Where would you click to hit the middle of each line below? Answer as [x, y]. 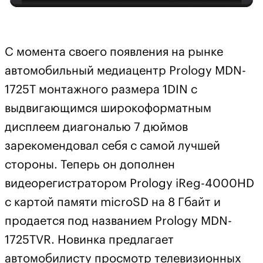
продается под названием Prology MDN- [118, 222]
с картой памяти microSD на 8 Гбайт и [113, 203]
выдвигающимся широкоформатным [108, 109]
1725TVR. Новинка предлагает [89, 240]
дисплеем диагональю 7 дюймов [96, 128]
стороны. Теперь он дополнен [90, 165]
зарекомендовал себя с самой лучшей [112, 146]
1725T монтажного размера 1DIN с [101, 90]
